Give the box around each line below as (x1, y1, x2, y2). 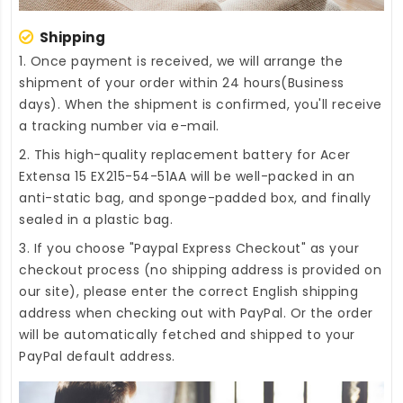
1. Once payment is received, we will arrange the (19, 52, 343, 71)
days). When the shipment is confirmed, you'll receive (19, 95, 382, 114)
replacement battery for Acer (150, 146, 351, 165)
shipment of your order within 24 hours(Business (19, 74, 345, 93)
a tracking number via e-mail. (19, 117, 219, 136)
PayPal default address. (19, 347, 175, 366)
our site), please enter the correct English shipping (19, 282, 358, 301)
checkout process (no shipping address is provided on (19, 261, 381, 280)
